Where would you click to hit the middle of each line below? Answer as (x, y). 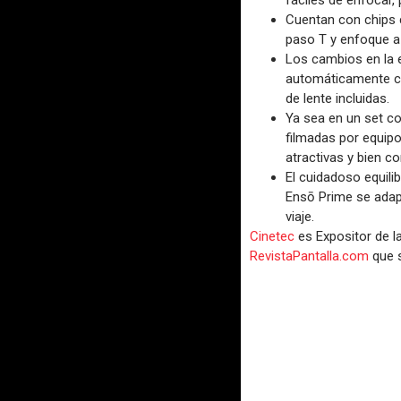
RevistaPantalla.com (311, 256)
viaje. (299, 217)
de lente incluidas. (337, 99)
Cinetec (272, 237)
